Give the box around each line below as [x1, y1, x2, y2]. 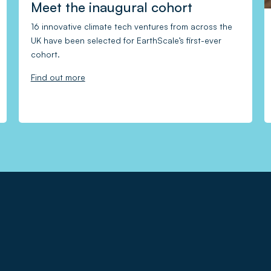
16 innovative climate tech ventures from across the [30, 21, 232, 32]
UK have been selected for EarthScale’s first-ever [30, 35, 221, 46]
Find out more [30, 72, 85, 83]
